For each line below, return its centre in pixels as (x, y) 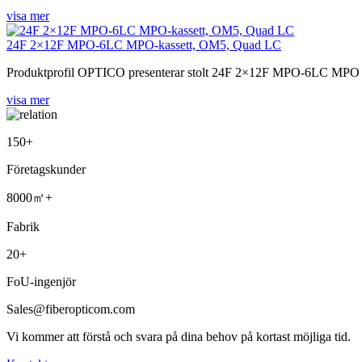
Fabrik (23, 226)
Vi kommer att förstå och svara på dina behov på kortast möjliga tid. (179, 336)
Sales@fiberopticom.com (71, 309)
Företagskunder (46, 169)
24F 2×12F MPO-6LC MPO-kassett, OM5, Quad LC (144, 44)
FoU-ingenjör (41, 281)
